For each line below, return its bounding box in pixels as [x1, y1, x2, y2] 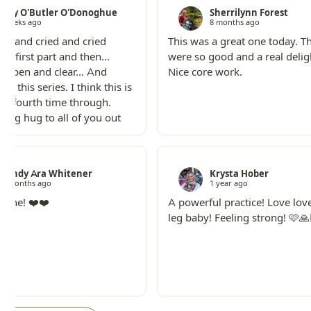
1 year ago [209, 178, 248, 189]
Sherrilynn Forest [209, 7, 288, 19]
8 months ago [209, 17, 260, 28]
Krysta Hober [209, 168, 269, 180]
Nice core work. [167, 65, 242, 79]
